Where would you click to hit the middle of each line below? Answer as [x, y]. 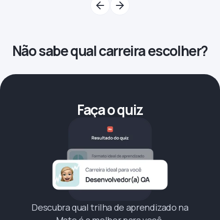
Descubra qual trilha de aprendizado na [110, 207]
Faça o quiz [110, 109]
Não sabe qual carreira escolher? [110, 50]
